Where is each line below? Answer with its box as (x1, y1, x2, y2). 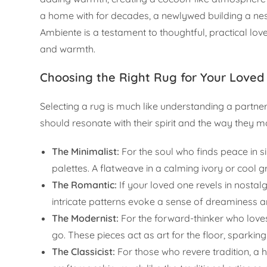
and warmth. (40, 43, 96, 55)
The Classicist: (52, 246, 116, 258)
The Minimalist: (52, 145, 120, 158)
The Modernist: (52, 212, 119, 225)
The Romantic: (52, 179, 117, 191)
